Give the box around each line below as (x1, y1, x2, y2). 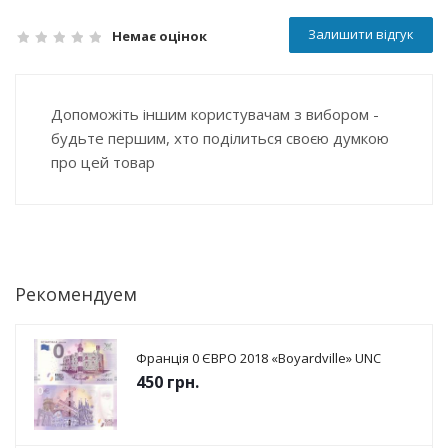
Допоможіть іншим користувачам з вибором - (51, 104, 379, 124)
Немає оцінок (112, 27, 207, 45)
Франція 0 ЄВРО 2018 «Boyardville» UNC (136, 349, 381, 367)
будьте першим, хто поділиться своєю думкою (51, 128, 389, 148)
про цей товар (51, 152, 155, 172)
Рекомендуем (15, 282, 137, 306)
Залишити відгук (308, 25, 414, 43)
